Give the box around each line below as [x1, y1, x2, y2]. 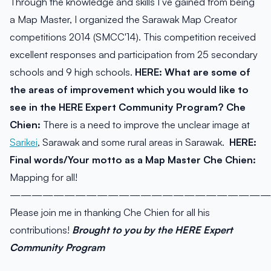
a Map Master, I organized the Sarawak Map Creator [10, 13, 237, 25]
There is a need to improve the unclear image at [41, 119, 250, 131]
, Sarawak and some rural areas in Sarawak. [38, 136, 229, 148]
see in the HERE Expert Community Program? [10, 101, 224, 113]
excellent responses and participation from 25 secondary [10, 48, 258, 60]
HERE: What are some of [135, 66, 250, 78]
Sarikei [10, 136, 38, 148]
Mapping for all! [10, 171, 77, 183]
